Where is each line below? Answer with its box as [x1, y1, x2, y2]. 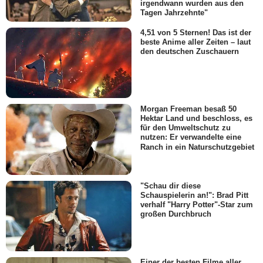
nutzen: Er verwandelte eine [140, 133, 241, 142]
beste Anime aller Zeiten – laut [140, 38, 251, 47]
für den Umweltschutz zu [140, 123, 231, 133]
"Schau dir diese [140, 181, 201, 190]
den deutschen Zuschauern [140, 47, 239, 56]
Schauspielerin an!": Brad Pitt [140, 190, 248, 200]
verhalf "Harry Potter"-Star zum [140, 200, 253, 209]
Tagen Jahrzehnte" [140, 8, 208, 17]
